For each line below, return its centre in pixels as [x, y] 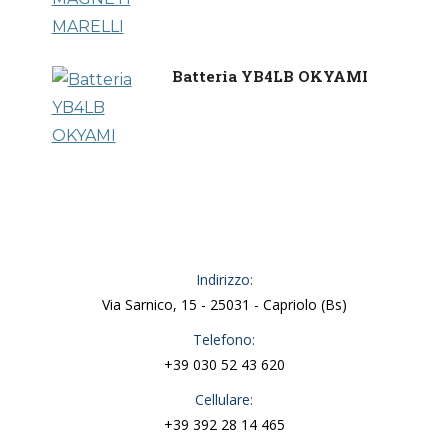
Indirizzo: [224, 279]
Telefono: [224, 339]
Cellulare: [224, 399]
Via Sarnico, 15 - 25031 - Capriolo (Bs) [224, 304]
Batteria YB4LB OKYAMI [269, 76]
